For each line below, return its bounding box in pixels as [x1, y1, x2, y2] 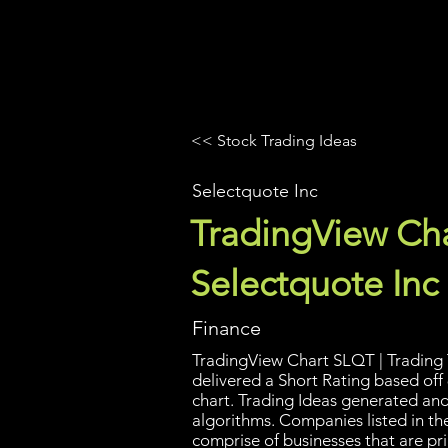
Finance [192, 316, 261, 340]
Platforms [317, 46, 375, 64]
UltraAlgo [182, 38, 289, 67]
